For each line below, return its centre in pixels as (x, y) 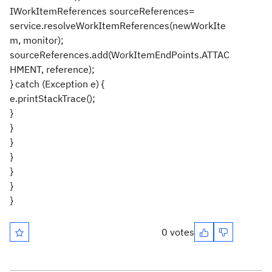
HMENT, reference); (52, 69)
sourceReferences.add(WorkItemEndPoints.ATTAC (120, 55)
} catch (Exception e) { (57, 84)
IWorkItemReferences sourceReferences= (102, 11)
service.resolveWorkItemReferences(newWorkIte (118, 25)
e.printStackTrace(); (53, 98)
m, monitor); (37, 40)
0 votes (178, 232)
